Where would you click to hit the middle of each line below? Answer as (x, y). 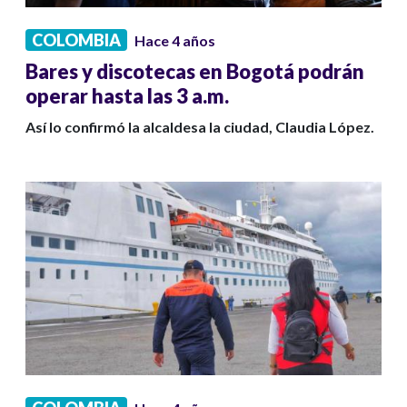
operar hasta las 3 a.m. (127, 96)
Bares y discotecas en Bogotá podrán (195, 72)
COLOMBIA (76, 40)
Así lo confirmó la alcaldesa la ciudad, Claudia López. (200, 127)
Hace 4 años (175, 41)
